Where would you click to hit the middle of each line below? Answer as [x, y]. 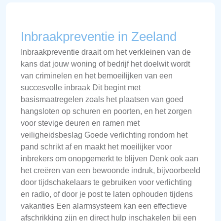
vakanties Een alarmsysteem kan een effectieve [104, 206]
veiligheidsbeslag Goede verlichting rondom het [104, 135]
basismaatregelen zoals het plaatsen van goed [102, 99]
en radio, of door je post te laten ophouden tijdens [107, 194]
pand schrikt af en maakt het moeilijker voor [96, 147]
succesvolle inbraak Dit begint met [81, 87]
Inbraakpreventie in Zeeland [99, 36]
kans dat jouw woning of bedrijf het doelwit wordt [105, 64]
